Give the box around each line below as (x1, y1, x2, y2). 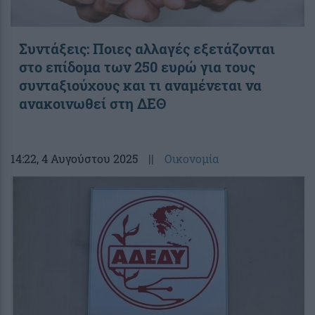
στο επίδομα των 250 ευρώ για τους (19, 57, 255, 76)
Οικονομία (165, 150, 219, 166)
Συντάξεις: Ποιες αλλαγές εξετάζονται (19, 39, 275, 58)
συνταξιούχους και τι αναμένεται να (19, 75, 262, 94)
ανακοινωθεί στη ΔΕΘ (19, 94, 166, 112)
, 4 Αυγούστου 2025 (37, 150, 138, 166)
